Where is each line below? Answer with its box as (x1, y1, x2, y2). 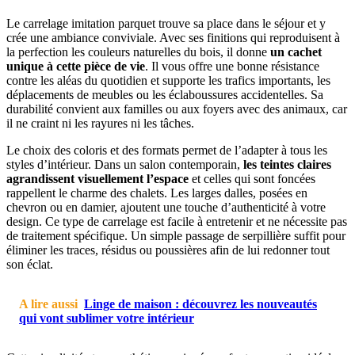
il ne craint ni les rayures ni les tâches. (6, 116, 194, 130)
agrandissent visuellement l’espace (6, 171, 189, 185)
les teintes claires (243, 157, 331, 171)
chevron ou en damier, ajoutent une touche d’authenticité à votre (6, 200, 326, 214)
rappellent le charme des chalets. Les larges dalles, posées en (6, 185, 307, 200)
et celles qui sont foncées (189, 171, 315, 185)
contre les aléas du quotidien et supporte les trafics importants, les (6, 73, 330, 87)
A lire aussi (19, 296, 78, 311)
